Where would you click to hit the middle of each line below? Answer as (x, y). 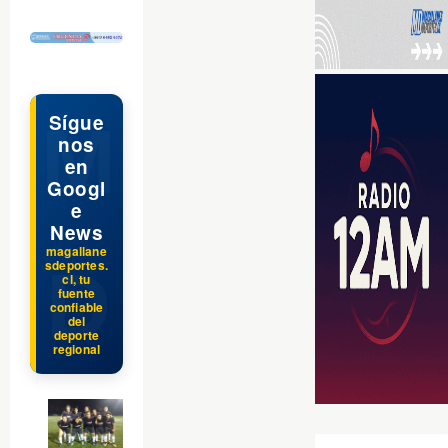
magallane (76, 251)
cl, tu (76, 279)
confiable (76, 307)
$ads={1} (58, 21)
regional (76, 349)
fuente (76, 293)
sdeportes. (77, 265)
